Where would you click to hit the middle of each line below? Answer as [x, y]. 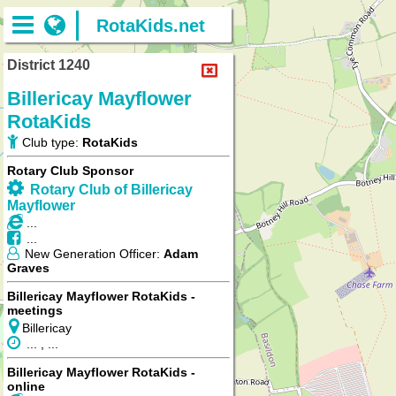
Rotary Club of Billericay [111, 190]
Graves [28, 268]
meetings [35, 310]
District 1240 [49, 65]
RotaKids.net [151, 26]
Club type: [50, 142]
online [26, 386]
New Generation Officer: [92, 254]
